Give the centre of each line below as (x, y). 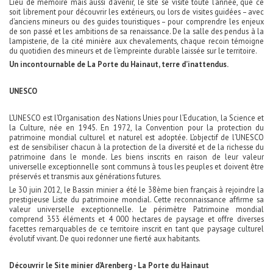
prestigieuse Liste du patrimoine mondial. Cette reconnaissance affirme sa (136, 200)
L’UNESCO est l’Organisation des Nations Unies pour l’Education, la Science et (136, 118)
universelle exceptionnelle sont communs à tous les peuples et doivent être (136, 167)
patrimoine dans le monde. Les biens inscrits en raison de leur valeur (136, 157)
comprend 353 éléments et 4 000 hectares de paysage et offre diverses (136, 219)
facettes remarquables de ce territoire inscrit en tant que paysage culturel (136, 229)
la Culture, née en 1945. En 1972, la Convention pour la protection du (136, 128)
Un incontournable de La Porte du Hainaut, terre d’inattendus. (119, 64)
